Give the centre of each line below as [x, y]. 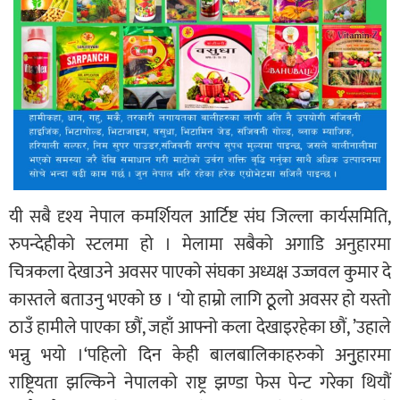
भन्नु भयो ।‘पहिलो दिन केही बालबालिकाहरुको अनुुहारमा [200, 356]
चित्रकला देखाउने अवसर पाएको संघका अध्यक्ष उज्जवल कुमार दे [200, 273]
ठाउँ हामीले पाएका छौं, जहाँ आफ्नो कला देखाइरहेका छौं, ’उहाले [200, 328]
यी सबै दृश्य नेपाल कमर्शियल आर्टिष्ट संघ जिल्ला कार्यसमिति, [200, 217]
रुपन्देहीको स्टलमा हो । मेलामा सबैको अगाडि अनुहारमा [200, 245]
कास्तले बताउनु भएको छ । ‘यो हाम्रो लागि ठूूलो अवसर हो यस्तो [200, 300]
